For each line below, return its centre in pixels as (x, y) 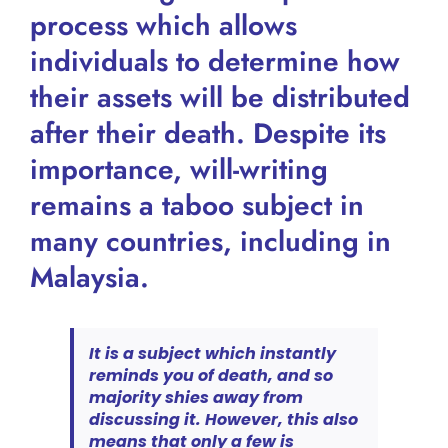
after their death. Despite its (207, 133)
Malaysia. (89, 277)
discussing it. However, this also (223, 419)
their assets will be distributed (219, 97)
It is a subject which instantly (212, 353)
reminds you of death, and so (210, 375)
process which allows (163, 25)
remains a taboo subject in (196, 205)
